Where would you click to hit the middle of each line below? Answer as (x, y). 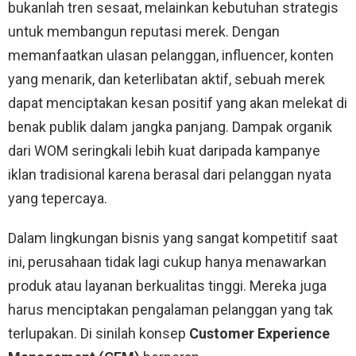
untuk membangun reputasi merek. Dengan (144, 32)
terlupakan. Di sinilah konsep (99, 334)
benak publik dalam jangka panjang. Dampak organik (170, 127)
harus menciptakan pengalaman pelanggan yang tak (170, 310)
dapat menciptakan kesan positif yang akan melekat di (178, 103)
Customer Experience (259, 334)
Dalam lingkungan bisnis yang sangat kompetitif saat (173, 238)
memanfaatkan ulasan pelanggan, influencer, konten (171, 56)
